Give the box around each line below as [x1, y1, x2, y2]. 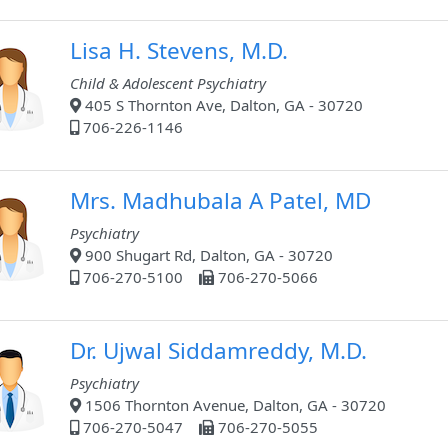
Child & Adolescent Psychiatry [70, 73, 266, 94]
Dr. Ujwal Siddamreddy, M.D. [70, 335, 367, 367]
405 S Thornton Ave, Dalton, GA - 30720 [81, 95, 363, 116]
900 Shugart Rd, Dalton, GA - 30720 [81, 245, 333, 266]
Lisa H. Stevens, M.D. [70, 35, 288, 67]
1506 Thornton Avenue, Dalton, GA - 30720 [81, 395, 386, 416]
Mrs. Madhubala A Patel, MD [70, 185, 371, 217]
